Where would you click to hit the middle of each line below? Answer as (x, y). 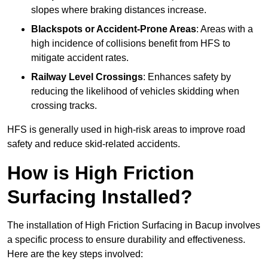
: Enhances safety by (187, 77)
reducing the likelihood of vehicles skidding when (135, 92)
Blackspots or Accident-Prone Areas (114, 29)
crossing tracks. (64, 106)
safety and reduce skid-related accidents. (94, 144)
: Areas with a (225, 29)
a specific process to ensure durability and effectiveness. (126, 240)
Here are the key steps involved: (75, 254)
